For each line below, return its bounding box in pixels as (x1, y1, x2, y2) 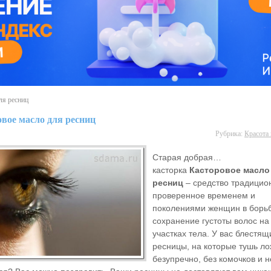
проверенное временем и (152, 190, 255, 200)
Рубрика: (215, 129, 244, 138)
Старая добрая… (152, 152, 221, 162)
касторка (152, 165, 189, 175)
